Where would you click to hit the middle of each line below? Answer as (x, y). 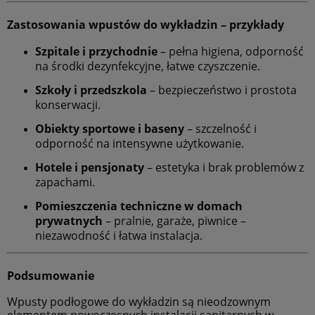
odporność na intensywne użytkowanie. (140, 144)
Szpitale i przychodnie (96, 52)
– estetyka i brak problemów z (224, 168)
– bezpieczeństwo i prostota (222, 90)
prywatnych (69, 221)
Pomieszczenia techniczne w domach (139, 206)
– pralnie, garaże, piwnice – (174, 221)
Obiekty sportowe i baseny (110, 129)
